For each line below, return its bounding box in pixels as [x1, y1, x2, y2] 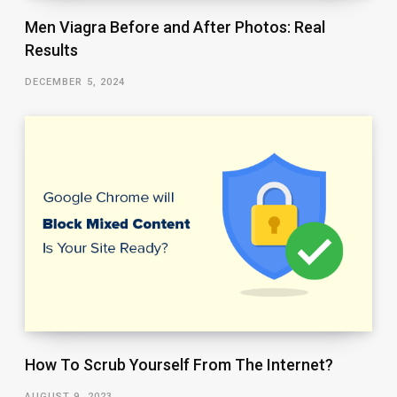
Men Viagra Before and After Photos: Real [24, 18, 325, 37]
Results [24, 41, 78, 60]
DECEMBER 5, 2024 [24, 76, 126, 89]
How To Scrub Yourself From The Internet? [24, 355, 333, 375]
